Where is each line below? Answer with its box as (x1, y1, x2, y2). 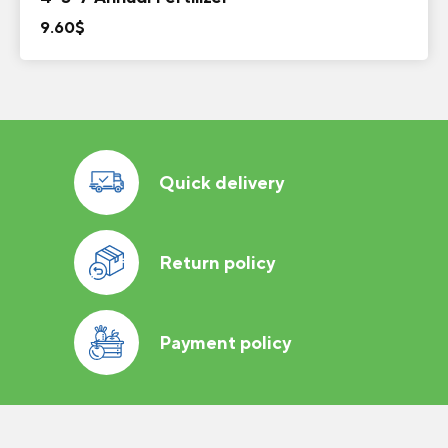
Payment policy (159, 331, 291, 353)
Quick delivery (159, 171, 284, 193)
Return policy (159, 251, 275, 273)
